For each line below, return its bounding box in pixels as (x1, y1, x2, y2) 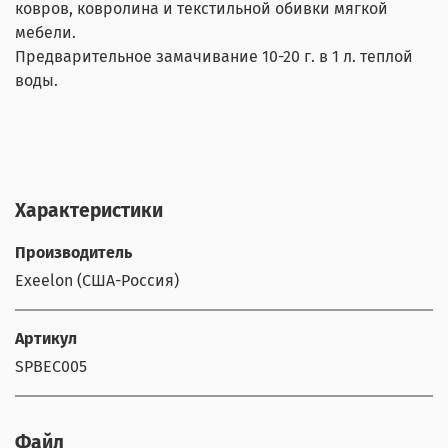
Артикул (15, 329, 77, 349)
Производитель (15, 243, 132, 263)
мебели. (15, 23, 76, 43)
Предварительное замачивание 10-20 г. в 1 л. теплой (15, 47, 413, 67)
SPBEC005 (15, 357, 87, 377)
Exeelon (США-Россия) (15, 271, 179, 291)
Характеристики (15, 199, 163, 223)
